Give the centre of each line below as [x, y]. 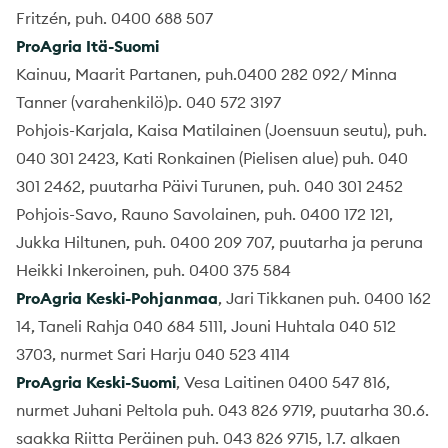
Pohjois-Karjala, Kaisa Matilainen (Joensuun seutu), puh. [221, 129]
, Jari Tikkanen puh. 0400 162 [324, 297]
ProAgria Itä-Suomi [87, 45]
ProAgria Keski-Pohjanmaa [117, 297]
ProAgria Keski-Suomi [96, 381]
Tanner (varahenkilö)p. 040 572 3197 [148, 101]
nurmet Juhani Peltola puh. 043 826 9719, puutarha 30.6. [222, 409]
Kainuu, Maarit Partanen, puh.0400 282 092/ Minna [206, 73]
